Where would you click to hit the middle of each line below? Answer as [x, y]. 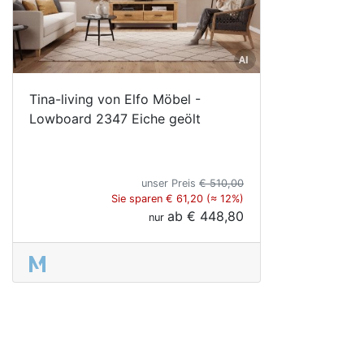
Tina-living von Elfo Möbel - [115, 99]
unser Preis [170, 183]
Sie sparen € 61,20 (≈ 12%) [178, 198]
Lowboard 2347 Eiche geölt [115, 118]
